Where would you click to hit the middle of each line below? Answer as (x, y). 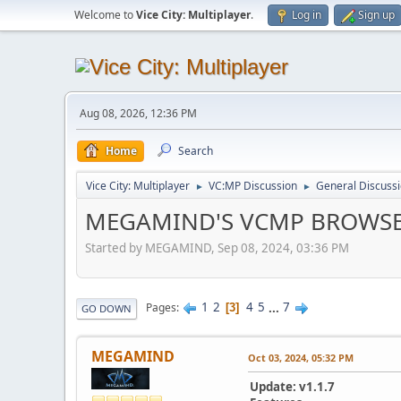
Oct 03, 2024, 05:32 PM (301, 357)
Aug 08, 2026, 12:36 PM (138, 113)
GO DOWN (107, 308)
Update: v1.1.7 (292, 386)
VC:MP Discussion (253, 186)
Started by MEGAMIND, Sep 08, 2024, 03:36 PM (217, 247)
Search (196, 151)
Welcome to (105, 15)
